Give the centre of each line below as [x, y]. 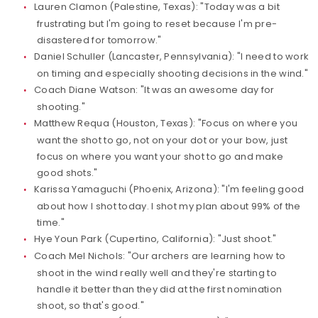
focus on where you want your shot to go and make [160, 157]
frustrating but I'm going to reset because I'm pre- [157, 24]
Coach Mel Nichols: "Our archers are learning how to [160, 256]
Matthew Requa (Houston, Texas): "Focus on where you [166, 123]
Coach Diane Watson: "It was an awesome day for [154, 90]
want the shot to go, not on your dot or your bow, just [163, 140]
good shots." [67, 173]
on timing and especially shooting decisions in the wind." [173, 73]
